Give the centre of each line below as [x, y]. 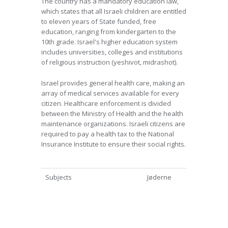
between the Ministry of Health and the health [112, 113]
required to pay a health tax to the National [108, 134]
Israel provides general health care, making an [113, 83]
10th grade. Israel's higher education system [109, 42]
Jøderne [159, 177]
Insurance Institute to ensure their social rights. [113, 144]
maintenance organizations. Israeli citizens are [113, 124]
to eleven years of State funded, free [99, 21]
